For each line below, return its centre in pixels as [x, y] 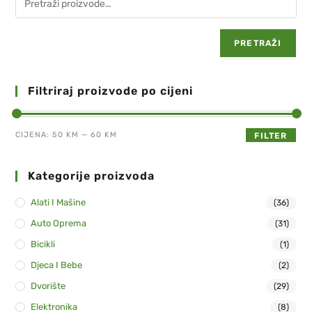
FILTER [271, 135]
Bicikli [43, 244]
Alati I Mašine [58, 202]
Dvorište [48, 286]
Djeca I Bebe [57, 265]
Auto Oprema [59, 223]
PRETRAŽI [258, 43]
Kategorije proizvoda [92, 175]
